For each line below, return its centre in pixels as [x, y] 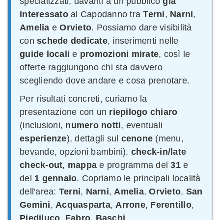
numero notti [93, 125]
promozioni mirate [119, 54]
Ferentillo [171, 205]
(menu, [168, 138]
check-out [41, 165]
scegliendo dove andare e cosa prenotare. [105, 80]
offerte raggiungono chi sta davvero [91, 67]
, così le [175, 54]
